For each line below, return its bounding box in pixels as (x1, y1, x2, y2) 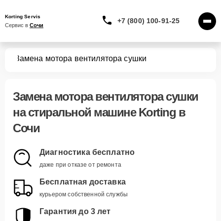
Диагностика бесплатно (39, 148, 135, 156)
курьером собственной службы (39, 191, 128, 198)
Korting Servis (5, 14, 41, 19)
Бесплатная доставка (39, 178, 126, 186)
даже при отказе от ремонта (39, 161, 121, 168)
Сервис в (5, 22, 30, 28)
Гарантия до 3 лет (39, 207, 111, 216)
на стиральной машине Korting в (13, 106, 185, 119)
